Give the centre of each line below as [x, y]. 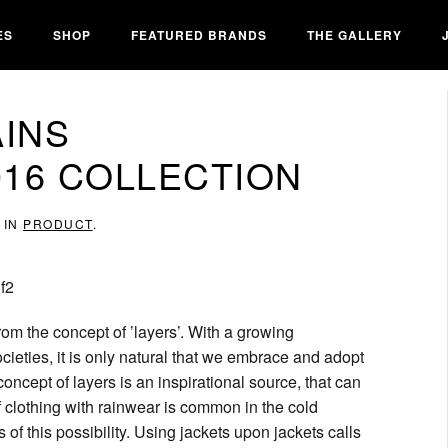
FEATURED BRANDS [199, 34]
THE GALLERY [354, 34]
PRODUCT [58, 223]
